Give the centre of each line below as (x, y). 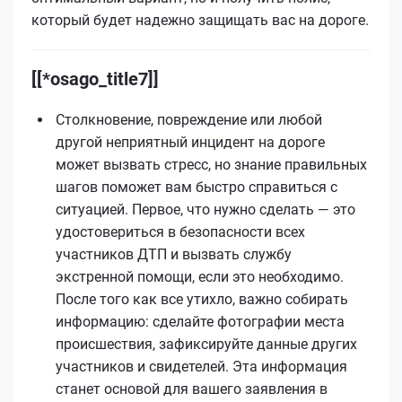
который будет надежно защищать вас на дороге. (200, 20)
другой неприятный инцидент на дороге (190, 142)
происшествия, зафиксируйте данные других (206, 344)
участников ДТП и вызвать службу (174, 254)
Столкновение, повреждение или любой (189, 119)
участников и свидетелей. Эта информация (201, 366)
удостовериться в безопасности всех (180, 232)
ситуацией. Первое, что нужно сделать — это (205, 209)
